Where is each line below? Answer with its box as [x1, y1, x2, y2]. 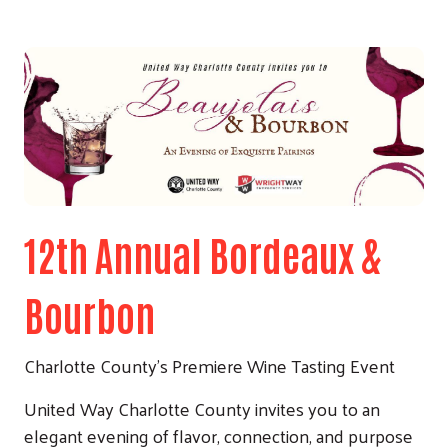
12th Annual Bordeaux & [24, 227, 381, 280]
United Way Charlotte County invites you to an [24, 391, 380, 425]
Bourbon [24, 287, 155, 340]
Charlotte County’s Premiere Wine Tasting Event [24, 348, 395, 382]
